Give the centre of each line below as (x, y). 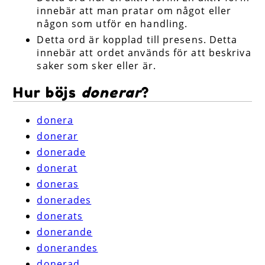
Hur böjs (47, 93)
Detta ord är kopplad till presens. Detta (137, 40)
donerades (64, 200)
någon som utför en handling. (112, 24)
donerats (60, 216)
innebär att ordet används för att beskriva (144, 53)
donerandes (67, 248)
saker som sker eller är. (96, 66)
